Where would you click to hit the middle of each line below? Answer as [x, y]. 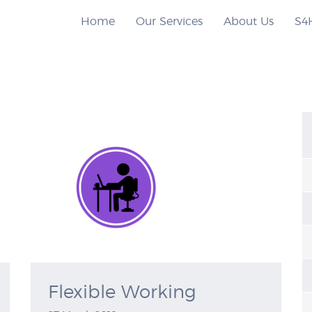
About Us [249, 22]
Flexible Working [122, 293]
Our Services [169, 22]
